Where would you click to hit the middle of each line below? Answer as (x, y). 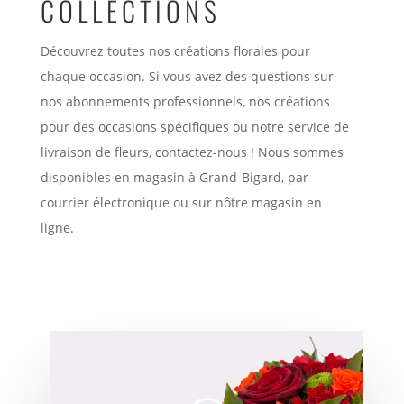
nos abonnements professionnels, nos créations (185, 101)
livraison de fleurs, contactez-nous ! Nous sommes (192, 152)
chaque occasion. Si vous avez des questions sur (187, 76)
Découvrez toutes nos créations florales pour (175, 51)
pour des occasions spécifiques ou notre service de (194, 127)
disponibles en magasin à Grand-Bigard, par (174, 177)
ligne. (57, 228)
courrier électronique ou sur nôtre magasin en (181, 202)
